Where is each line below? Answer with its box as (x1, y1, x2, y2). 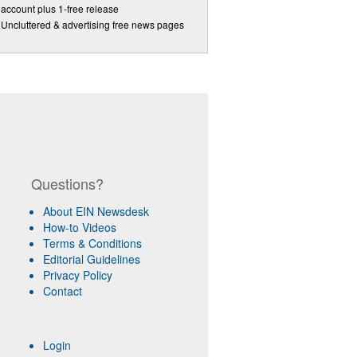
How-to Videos (42, 219, 116, 235)
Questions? (30, 173, 104, 194)
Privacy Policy (42, 267, 112, 283)
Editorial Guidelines (42, 251, 140, 267)
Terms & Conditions (42, 235, 142, 251)
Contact (42, 283, 82, 299)
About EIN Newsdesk (42, 203, 149, 219)
